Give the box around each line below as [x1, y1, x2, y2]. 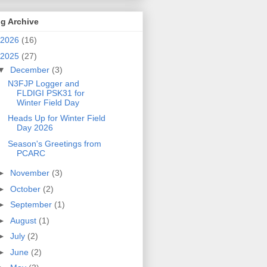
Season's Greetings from [7, 138, 101, 148]
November [10, 168, 52, 178]
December [10, 64, 52, 74]
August [10, 215, 39, 225]
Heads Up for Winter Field [7, 113, 105, 123]
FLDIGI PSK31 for [16, 88, 85, 98]
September [10, 200, 54, 210]
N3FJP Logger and [7, 78, 79, 88]
